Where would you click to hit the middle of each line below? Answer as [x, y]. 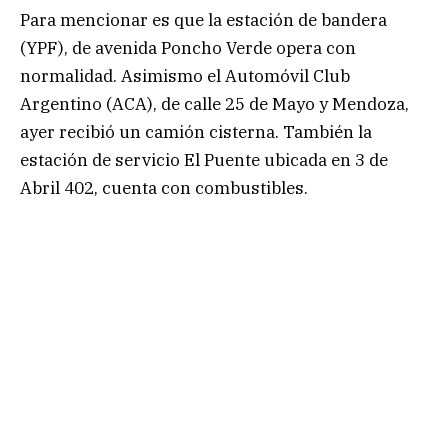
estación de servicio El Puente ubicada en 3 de [204, 160]
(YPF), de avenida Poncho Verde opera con [188, 48]
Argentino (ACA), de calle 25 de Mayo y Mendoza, [214, 104]
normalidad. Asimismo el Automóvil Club [185, 76]
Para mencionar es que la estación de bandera [203, 20]
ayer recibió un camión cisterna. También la [196, 132]
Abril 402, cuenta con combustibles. [170, 188]
